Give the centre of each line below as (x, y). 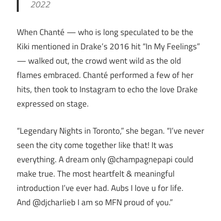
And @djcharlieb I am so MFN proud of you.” (95, 202)
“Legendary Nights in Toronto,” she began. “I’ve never (110, 130)
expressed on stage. (53, 104)
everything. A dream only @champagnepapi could (105, 159)
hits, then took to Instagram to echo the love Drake (107, 90)
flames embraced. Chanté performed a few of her (105, 75)
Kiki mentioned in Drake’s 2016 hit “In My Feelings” (108, 47)
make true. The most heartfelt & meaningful (96, 173)
